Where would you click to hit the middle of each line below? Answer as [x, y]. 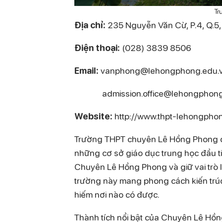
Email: [86, 71]
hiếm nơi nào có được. [117, 194]
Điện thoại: [97, 48]
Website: [93, 116]
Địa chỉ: [90, 25]
